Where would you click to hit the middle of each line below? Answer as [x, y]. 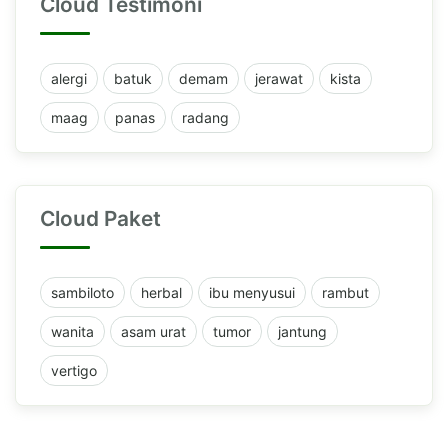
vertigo [74, 370]
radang [205, 117]
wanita [72, 331]
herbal [161, 292]
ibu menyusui [252, 292]
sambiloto [82, 292]
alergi [69, 78]
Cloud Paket [100, 218]
